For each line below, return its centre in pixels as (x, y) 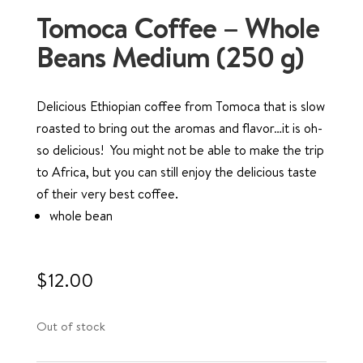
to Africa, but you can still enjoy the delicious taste (176, 172)
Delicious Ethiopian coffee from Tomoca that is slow (180, 107)
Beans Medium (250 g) (170, 57)
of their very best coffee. (107, 194)
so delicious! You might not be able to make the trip (180, 150)
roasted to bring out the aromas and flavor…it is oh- (179, 128)
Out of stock (70, 327)
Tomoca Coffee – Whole (177, 28)
